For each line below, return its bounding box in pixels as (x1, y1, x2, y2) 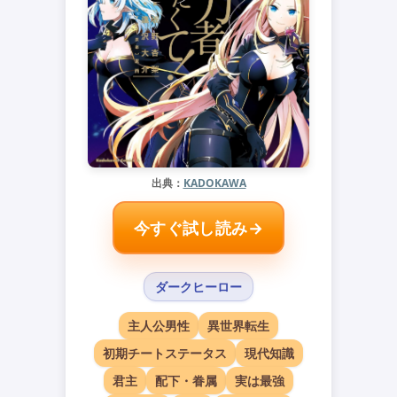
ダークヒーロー (155, 277, 242, 295)
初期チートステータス (103, 344, 227, 362)
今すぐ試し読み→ (134, 216, 263, 238)
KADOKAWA (183, 175, 246, 191)
